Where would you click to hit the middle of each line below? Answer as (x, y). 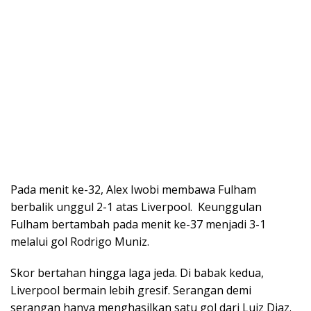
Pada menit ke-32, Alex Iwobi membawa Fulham (133, 189)
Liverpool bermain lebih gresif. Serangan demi (131, 290)
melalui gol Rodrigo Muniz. (80, 241)
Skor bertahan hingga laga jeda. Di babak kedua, (137, 272)
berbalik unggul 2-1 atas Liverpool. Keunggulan (136, 207)
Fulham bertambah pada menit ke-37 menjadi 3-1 (138, 224)
